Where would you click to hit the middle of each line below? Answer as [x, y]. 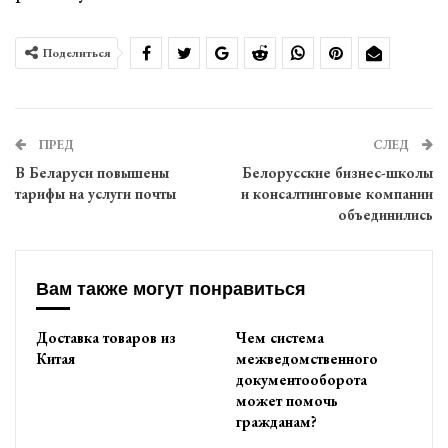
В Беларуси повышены [92, 172]
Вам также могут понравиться [171, 289]
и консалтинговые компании [337, 193]
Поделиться [77, 53]
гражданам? [276, 421]
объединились [385, 214]
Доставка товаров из [106, 337]
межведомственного [307, 358]
